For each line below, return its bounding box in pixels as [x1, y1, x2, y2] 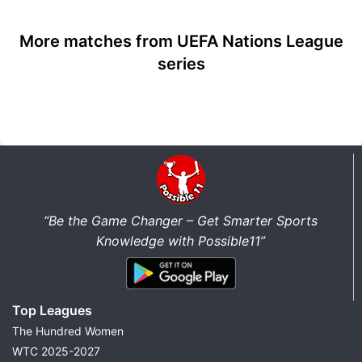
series [157, 53, 205, 74]
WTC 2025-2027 [12, 343, 100, 358]
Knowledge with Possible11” [96, 232, 265, 249]
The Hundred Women [12, 323, 124, 338]
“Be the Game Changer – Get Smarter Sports [44, 212, 318, 229]
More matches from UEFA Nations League [19, 31, 343, 51]
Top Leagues [12, 301, 92, 318]
